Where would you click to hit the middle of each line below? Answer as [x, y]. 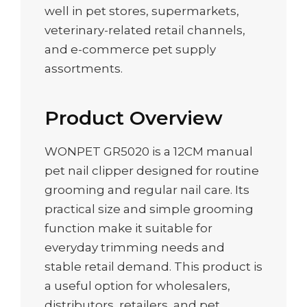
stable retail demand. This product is [153, 266]
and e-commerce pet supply [130, 50]
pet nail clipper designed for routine [152, 170]
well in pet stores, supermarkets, [142, 11]
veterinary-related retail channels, [145, 30]
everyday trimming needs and [135, 247]
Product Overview [134, 118]
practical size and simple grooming [149, 209]
